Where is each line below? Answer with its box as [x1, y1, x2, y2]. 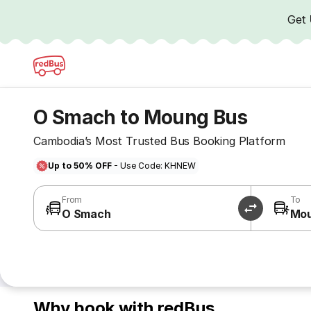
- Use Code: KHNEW [112, 160, 196, 171]
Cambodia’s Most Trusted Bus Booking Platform [33, 134, 286, 148]
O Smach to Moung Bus [33, 106, 248, 129]
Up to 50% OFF [48, 160, 112, 171]
